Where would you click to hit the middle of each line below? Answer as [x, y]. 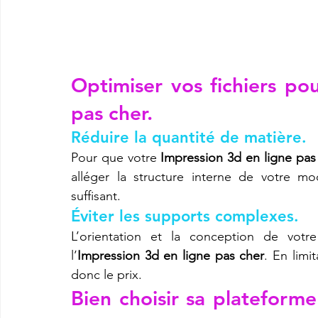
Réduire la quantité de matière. [189, 137]
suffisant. [96, 196]
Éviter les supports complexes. [185, 216]
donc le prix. [106, 274]
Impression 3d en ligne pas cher [171, 255]
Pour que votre [116, 157]
